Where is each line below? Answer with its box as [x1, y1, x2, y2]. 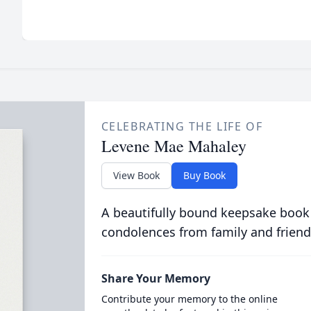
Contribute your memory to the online [101, 292, 278, 305]
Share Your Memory [101, 271, 210, 286]
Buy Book [183, 169, 226, 182]
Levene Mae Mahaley [101, 135, 246, 157]
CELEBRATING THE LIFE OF [101, 119, 263, 134]
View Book [112, 169, 160, 182]
